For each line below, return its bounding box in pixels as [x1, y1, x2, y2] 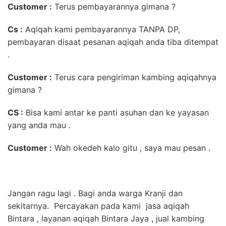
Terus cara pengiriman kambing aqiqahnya [52, 72, 216, 82]
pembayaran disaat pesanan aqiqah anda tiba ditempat [8, 36, 218, 47]
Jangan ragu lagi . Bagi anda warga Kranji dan [8, 188, 183, 198]
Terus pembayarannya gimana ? [52, 1, 176, 12]
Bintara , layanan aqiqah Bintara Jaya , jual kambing [8, 213, 204, 223]
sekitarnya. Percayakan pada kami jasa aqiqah [8, 200, 189, 211]
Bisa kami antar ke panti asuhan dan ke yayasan [23, 107, 209, 118]
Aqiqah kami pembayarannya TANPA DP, [23, 24, 180, 34]
